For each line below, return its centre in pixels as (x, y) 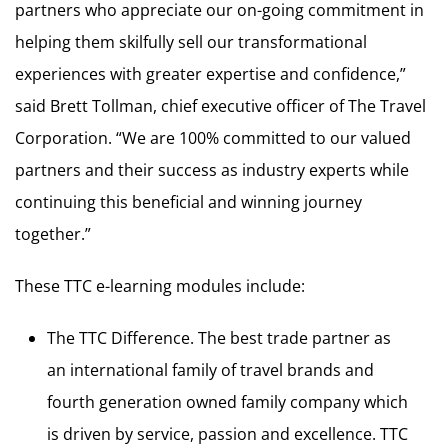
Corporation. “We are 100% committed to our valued (213, 138)
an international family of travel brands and (210, 370)
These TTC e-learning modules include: (160, 286)
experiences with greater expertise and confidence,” (210, 74)
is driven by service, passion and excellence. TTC (227, 434)
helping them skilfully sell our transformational (191, 42)
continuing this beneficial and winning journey (188, 202)
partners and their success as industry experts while (212, 170)
